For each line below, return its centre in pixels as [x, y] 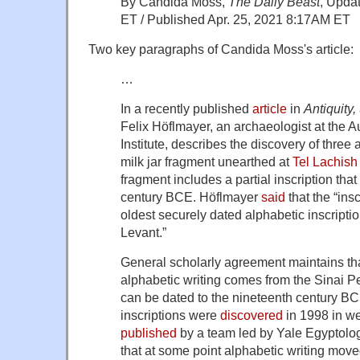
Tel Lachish [325, 161]
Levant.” [143, 232]
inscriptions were [170, 315]
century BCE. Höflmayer [191, 196]
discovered [252, 315]
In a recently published [186, 108]
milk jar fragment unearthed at [207, 161]
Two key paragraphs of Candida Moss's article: [221, 49]
